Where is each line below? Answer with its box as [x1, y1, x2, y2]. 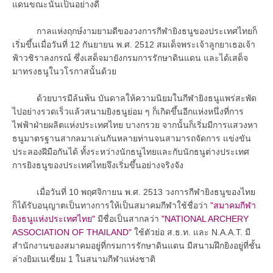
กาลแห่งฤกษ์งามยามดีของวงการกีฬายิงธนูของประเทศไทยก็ [12, 26, 257, 36]
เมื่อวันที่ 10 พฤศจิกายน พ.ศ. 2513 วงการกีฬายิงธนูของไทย [12, 186, 255, 197]
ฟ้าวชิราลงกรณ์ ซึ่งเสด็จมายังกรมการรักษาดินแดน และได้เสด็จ [12, 52, 248, 63]
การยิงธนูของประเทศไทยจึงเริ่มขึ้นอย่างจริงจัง [12, 160, 183, 170]
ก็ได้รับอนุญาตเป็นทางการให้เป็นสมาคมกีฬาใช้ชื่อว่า [12, 200, 210, 210]
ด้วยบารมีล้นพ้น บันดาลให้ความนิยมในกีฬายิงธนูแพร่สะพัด [12, 93, 257, 103]
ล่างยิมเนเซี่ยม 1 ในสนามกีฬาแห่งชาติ [12, 253, 155, 264]
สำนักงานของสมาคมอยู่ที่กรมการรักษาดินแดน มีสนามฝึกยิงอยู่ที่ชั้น [12, 240, 261, 250]
